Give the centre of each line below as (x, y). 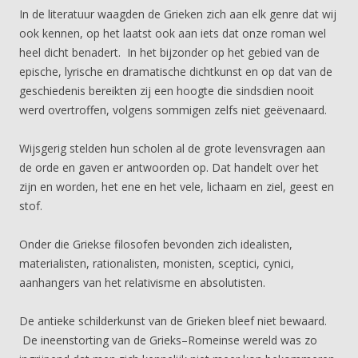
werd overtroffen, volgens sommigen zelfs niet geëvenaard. (173, 110)
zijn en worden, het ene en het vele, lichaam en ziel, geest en (177, 187)
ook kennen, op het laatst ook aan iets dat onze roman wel (173, 33)
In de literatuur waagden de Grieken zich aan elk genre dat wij (178, 14)
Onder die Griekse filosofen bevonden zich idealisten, (156, 244)
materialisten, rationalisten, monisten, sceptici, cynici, (157, 263)
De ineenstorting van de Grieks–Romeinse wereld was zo (168, 340)
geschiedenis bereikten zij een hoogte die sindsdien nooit (167, 91)
